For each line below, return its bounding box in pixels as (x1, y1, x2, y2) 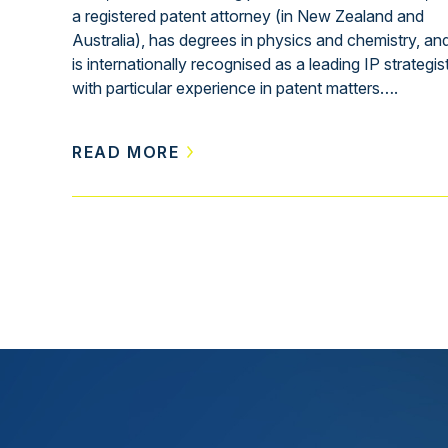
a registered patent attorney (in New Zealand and (72, 5, 424, 26)
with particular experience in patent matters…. (72, 77, 398, 98)
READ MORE (72, 141, 180, 162)
